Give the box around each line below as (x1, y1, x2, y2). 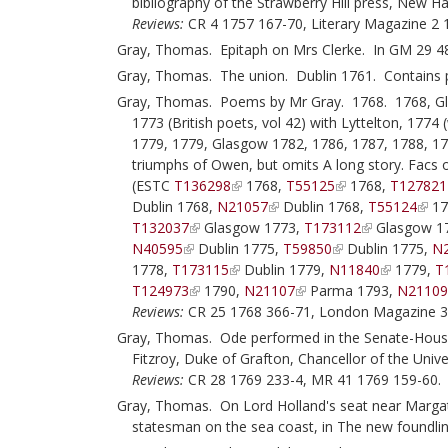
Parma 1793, (306, 281, 398, 300)
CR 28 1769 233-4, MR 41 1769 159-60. (184, 370, 441, 389)
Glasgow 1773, (200, 218, 305, 237)
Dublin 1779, (240, 260, 330, 279)
